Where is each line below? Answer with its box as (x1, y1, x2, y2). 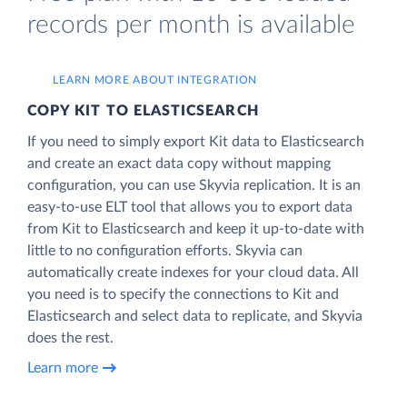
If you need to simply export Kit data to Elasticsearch (27, 134, 364, 149)
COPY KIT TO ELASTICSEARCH (27, 103, 259, 118)
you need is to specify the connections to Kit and (27, 286, 339, 302)
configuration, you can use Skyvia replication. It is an (27, 177, 361, 193)
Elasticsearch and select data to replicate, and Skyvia (27, 308, 362, 323)
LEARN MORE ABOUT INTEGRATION (53, 74, 258, 85)
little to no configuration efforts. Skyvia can (27, 243, 303, 258)
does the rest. (27, 330, 114, 345)
